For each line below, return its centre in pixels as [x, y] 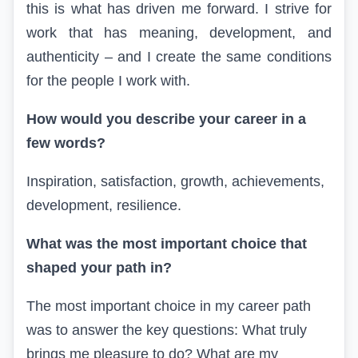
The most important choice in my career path [169, 306]
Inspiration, [64, 182]
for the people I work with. [108, 81]
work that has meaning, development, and [179, 33]
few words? [66, 143]
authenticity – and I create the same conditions [179, 57]
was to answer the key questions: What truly [167, 330]
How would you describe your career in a [166, 119]
